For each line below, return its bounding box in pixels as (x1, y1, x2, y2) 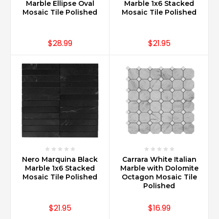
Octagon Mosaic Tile (121, 172, 197, 181)
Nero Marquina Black (22, 154, 98, 164)
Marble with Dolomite (120, 163, 198, 173)
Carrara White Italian (122, 154, 197, 164)
